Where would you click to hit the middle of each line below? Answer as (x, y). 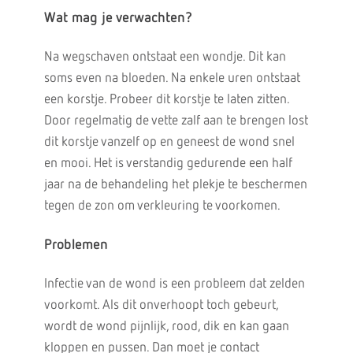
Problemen (76, 245)
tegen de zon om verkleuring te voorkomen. (162, 206)
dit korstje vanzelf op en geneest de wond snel (169, 142)
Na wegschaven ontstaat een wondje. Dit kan (165, 57)
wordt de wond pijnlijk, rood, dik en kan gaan (166, 327)
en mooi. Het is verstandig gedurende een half (168, 163)
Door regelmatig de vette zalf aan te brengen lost (176, 121)
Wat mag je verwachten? (118, 18)
